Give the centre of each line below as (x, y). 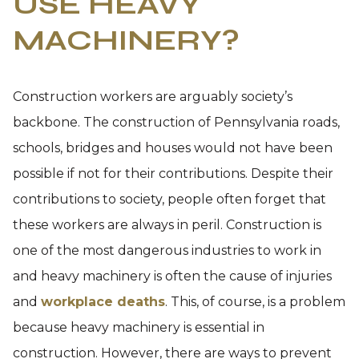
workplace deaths (103, 302)
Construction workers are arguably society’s (153, 97)
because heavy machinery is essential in (139, 327)
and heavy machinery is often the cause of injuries (172, 276)
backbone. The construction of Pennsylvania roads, (176, 122)
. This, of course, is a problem (255, 302)
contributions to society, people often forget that (169, 199)
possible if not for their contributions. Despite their (173, 173)
